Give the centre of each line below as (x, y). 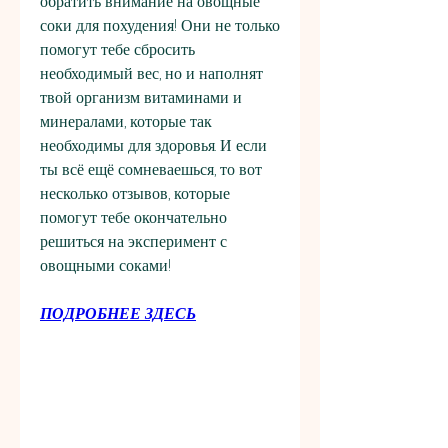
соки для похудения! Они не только (160, 26)
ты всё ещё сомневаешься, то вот (151, 170)
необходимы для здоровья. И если (153, 146)
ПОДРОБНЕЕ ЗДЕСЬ (118, 314)
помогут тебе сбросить (117, 50)
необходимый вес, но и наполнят (151, 74)
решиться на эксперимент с (133, 242)
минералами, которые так (126, 122)
